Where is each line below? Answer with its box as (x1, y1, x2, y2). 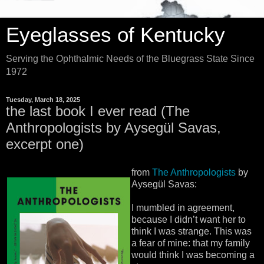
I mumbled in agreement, (131, 202, 235, 213)
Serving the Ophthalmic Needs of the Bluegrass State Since (6, 54, 255, 64)
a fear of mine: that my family (131, 237, 250, 248)
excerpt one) (6, 136, 84, 152)
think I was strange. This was (131, 226, 252, 236)
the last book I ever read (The (6, 103, 190, 119)
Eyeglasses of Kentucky (6, 24, 225, 46)
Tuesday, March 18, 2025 (6, 96, 80, 103)
